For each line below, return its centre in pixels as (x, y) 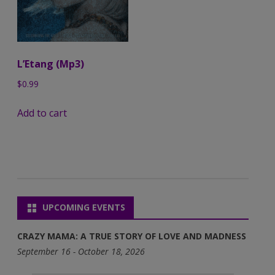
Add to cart (42, 113)
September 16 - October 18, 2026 (81, 252)
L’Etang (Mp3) (51, 64)
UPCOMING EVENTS (84, 207)
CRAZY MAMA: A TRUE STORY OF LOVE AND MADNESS (132, 236)
